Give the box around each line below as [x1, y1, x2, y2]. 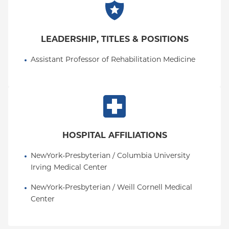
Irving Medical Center [31, 164, 107, 172]
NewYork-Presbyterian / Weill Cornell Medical [31, 184, 192, 192]
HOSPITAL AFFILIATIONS [62, 132, 167, 140]
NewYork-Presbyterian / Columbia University [31, 152, 190, 160]
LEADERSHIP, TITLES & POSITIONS [40, 36, 189, 44]
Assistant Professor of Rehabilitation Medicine [31, 56, 195, 64]
